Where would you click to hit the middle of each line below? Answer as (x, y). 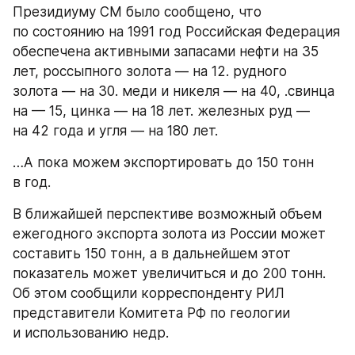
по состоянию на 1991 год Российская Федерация (176, 32)
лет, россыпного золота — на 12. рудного (150, 71)
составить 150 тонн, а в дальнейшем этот (152, 254)
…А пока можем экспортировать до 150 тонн (163, 162)
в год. (32, 182)
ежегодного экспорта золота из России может (169, 234)
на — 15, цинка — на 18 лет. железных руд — (161, 111)
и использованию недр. (91, 333)
